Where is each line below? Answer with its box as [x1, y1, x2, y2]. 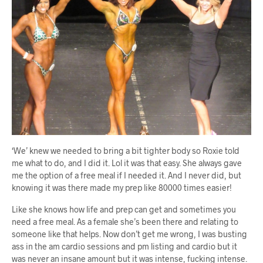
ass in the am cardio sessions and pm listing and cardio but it [12, 241, 237, 252]
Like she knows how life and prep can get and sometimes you [12, 204, 236, 215]
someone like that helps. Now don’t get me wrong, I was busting [12, 229, 247, 240]
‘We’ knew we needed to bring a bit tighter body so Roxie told [12, 146, 240, 156]
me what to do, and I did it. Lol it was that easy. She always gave [12, 158, 242, 168]
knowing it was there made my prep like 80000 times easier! [12, 183, 232, 193]
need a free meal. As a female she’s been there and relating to [12, 217, 238, 227]
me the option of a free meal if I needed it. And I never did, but [12, 170, 241, 181]
